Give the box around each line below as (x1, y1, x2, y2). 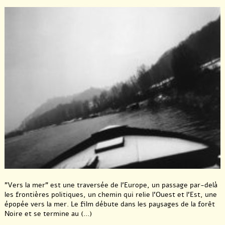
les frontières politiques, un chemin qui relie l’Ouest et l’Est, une (5, 189, 217, 199)
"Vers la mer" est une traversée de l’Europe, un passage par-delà (5, 180, 217, 190)
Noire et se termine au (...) (5, 208, 92, 218)
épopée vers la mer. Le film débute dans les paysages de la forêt (5, 199, 215, 209)
